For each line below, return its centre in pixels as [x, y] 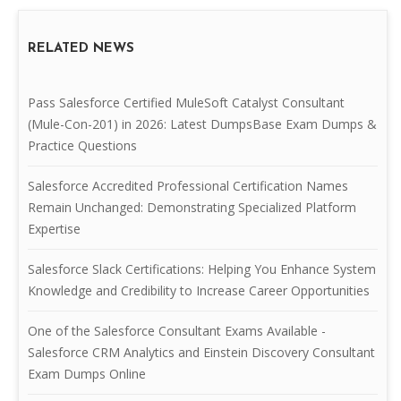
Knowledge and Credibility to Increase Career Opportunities [199, 290]
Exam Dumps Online [87, 373]
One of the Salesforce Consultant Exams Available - [177, 330]
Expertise [54, 228]
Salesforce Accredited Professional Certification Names [188, 185]
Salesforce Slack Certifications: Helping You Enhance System [202, 269]
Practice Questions [82, 145]
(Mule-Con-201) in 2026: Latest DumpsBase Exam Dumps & [202, 124]
